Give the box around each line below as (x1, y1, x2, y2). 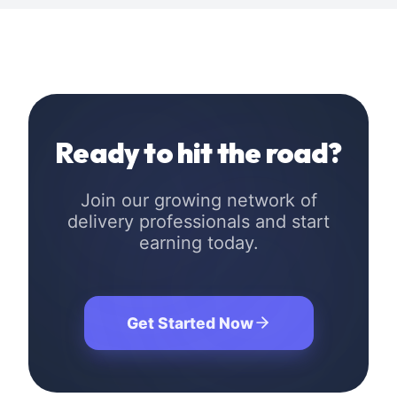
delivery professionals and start (67, 210, 330, 232)
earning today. (138, 231, 259, 253)
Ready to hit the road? (55, 134, 342, 170)
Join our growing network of (80, 189, 317, 211)
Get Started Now (126, 313, 253, 332)
